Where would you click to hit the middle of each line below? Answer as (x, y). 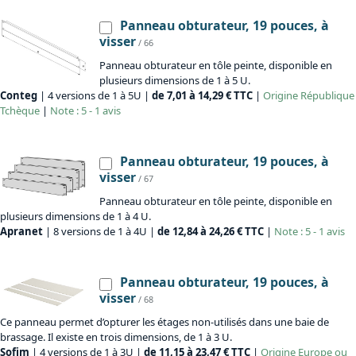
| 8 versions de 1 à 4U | (100, 232)
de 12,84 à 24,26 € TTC (211, 232)
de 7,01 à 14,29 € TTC (202, 96)
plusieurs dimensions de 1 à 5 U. (175, 81)
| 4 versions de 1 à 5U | (95, 96)
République (326, 96)
